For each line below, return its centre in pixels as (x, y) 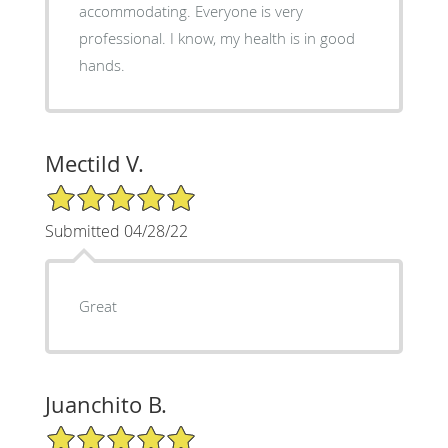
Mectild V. (94, 163)
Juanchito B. (105, 404)
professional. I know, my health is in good (216, 37)
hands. (101, 64)
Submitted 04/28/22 (116, 230)
